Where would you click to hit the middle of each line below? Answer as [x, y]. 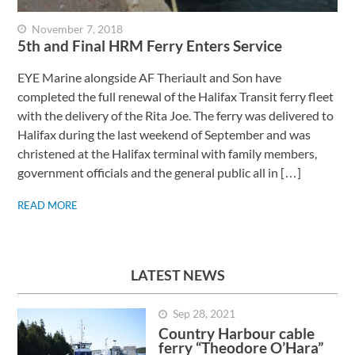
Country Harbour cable [236, 334]
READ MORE [48, 205]
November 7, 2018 [78, 29]
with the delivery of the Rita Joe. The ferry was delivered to [176, 115]
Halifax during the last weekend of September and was [164, 134]
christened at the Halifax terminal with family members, [168, 153]
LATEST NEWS [177, 275]
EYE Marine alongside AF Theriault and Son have [150, 77]
